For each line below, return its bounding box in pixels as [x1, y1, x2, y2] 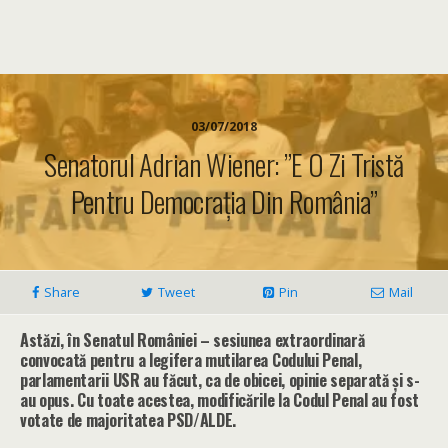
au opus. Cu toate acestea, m [20, 388, 210, 412]
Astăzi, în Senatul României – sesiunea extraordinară [20, 328, 365, 352]
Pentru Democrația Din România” [70, 180, 378, 222]
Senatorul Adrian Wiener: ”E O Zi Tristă [44, 143, 404, 185]
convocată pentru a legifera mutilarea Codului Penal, [20, 348, 362, 372]
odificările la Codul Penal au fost [209, 388, 420, 412]
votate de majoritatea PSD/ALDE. [20, 408, 237, 432]
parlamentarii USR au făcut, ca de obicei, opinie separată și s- [20, 368, 420, 392]
